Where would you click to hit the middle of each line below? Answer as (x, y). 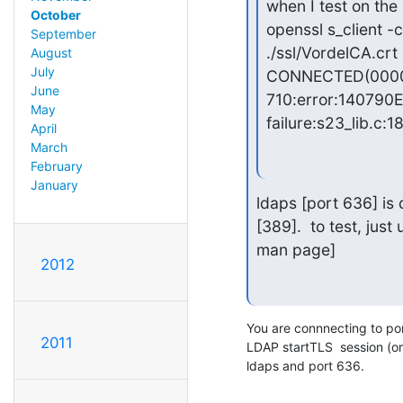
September (63, 34)
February (56, 166)
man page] (296, 249)
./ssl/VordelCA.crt (331, 53)
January (54, 185)
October (55, 15)
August (51, 53)
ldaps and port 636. (305, 365)
